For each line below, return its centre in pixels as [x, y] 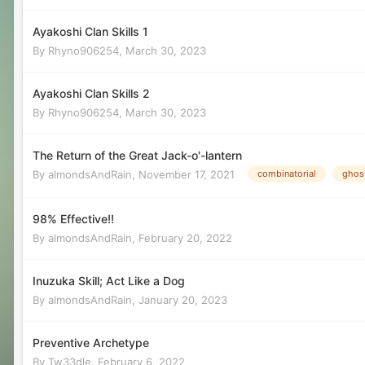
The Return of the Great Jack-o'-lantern [137, 155]
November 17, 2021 [187, 174]
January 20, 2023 [183, 299]
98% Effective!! [73, 218]
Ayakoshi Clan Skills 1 [90, 31]
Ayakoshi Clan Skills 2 [91, 93]
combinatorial [287, 174]
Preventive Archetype [91, 342]
